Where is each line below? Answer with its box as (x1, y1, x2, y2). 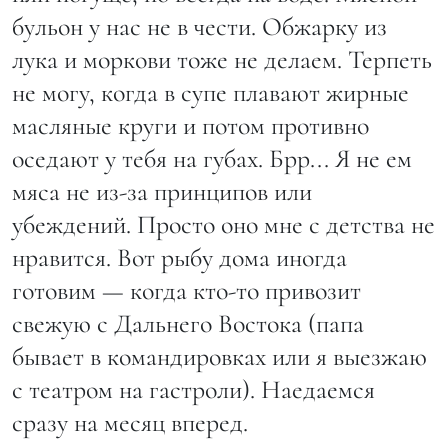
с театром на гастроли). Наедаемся (12, 373, 375, 405)
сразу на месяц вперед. (12, 406, 248, 438)
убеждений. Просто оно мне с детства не (12, 208, 435, 240)
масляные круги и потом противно (12, 109, 369, 141)
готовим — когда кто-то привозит (12, 274, 361, 306)
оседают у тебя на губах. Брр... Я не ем (12, 142, 412, 174)
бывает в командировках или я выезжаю (12, 340, 427, 372)
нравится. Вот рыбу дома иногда (12, 241, 347, 273)
